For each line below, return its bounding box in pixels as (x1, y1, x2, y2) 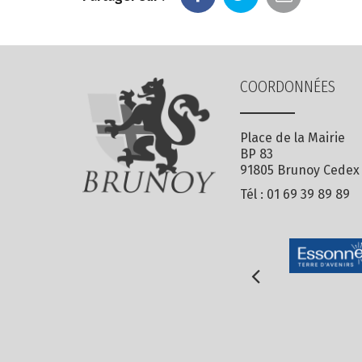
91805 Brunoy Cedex (240, 162, 360, 179)
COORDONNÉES (240, 77, 335, 97)
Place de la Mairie (240, 130, 345, 146)
